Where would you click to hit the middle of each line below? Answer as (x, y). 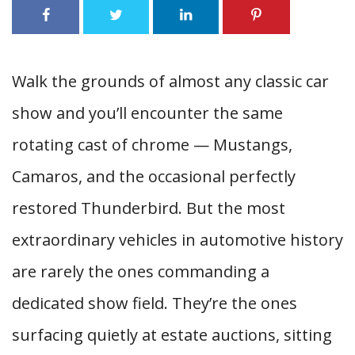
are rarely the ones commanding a (141, 271)
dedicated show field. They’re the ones (155, 303)
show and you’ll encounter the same (147, 113)
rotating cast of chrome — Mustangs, (152, 145)
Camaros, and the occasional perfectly (154, 176)
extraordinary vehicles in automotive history (177, 240)
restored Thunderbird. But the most (149, 208)
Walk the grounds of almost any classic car (170, 81)
